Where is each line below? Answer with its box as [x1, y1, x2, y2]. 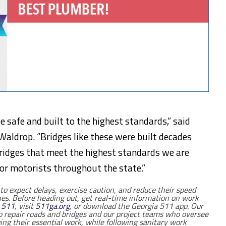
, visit [15, 199, 35, 212]
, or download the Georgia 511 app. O [70, 199, 196, 212]
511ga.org [35, 199, 70, 212]
